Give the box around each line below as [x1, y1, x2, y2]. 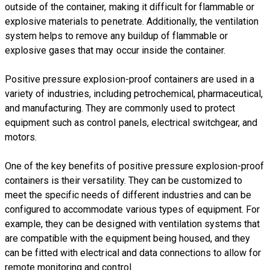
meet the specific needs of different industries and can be [5, 189, 252, 201]
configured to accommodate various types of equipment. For [5, 203, 260, 215]
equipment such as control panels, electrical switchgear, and [5, 116, 258, 128]
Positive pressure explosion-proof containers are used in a [5, 73, 255, 85]
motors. [5, 131, 37, 143]
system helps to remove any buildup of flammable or [5, 30, 228, 42]
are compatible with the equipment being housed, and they [5, 232, 251, 244]
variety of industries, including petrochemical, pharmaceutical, [5, 87, 263, 99]
